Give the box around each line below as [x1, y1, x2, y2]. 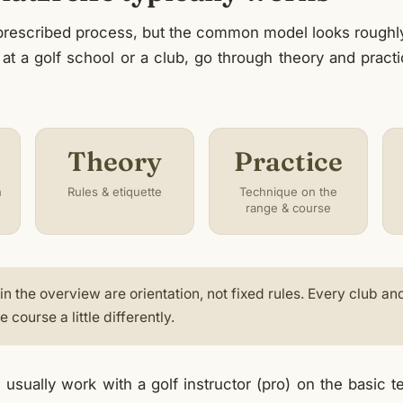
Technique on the [238, 184, 337, 199]
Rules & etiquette [67, 184, 163, 199]
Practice [233, 145, 343, 179]
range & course [245, 200, 331, 215]
